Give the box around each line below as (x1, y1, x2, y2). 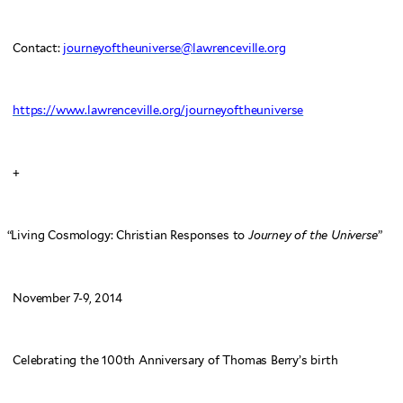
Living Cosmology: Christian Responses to (11, 228, 248, 243)
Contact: (13, 40, 64, 55)
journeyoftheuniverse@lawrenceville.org (63, 40, 286, 55)
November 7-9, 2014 (13, 291, 122, 305)
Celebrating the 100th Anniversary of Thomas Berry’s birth (13, 354, 338, 368)
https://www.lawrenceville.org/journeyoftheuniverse (13, 103, 304, 118)
